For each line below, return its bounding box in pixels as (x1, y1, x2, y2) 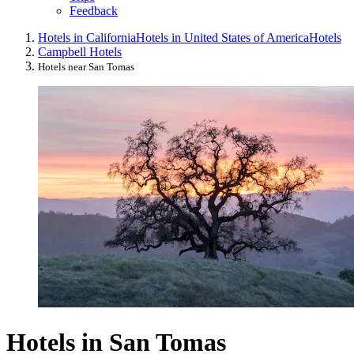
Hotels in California (38, 31, 136, 45)
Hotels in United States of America (136, 31, 309, 45)
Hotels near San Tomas (38, 61, 134, 73)
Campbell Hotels (38, 45, 122, 59)
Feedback (70, 4, 118, 18)
